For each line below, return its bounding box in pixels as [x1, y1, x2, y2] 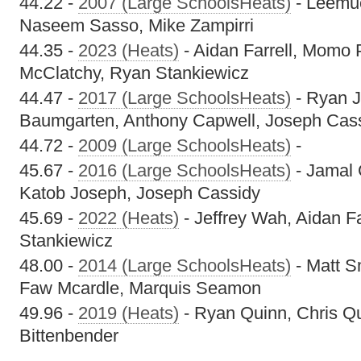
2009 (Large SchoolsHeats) [78, 135, 291, 156]
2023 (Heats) [78, 40, 179, 60]
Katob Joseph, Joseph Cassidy [19, 183, 260, 203]
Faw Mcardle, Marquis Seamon [19, 278, 261, 298]
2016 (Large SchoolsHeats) [78, 160, 291, 180]
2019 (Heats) [78, 303, 179, 323]
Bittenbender [19, 326, 118, 346]
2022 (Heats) [78, 208, 179, 228]
